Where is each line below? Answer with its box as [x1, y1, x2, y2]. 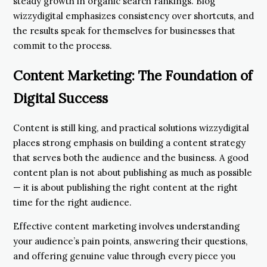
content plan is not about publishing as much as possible [13, 167, 252, 179]
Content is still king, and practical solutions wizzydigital [13, 122, 249, 134]
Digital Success [13, 89, 108, 107]
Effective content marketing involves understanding [13, 221, 240, 232]
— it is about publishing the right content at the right [13, 182, 238, 194]
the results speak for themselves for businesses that [13, 24, 235, 36]
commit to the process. [13, 39, 112, 51]
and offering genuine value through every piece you [13, 250, 235, 262]
